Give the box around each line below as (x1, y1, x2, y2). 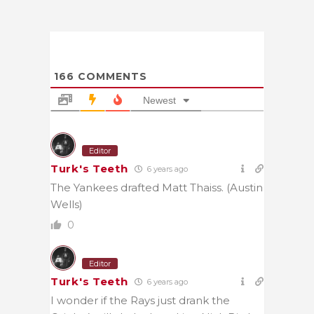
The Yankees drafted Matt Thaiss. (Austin (50, 180, 263, 194)
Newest (143, 94, 176, 106)
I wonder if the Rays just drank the (50, 293, 230, 307)
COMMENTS (74, 69, 147, 83)
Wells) (50, 197, 83, 211)
